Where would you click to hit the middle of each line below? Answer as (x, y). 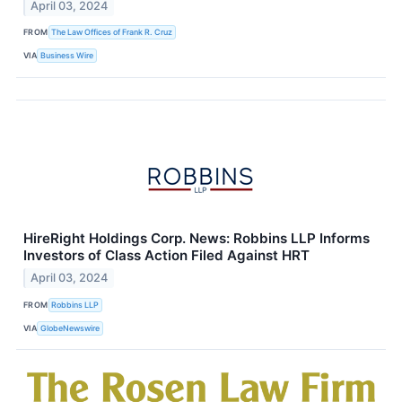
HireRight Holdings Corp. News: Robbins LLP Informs (197, 238)
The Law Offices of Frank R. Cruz (112, 32)
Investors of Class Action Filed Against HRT (166, 255)
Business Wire (67, 56)
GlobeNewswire (70, 328)
